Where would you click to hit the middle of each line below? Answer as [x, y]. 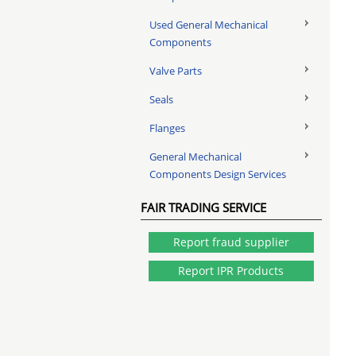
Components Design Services [218, 174]
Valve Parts [176, 71]
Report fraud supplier [231, 242]
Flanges [167, 128]
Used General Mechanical [209, 25]
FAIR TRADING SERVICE [203, 207]
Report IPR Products [231, 271]
